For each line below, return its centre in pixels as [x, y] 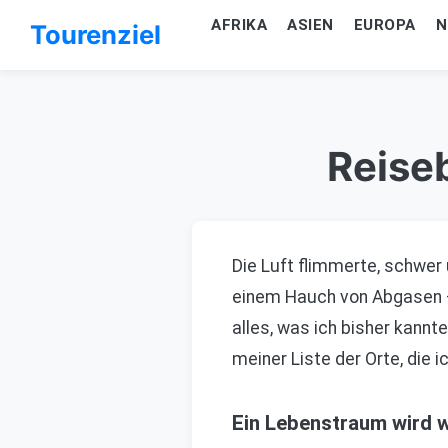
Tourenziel [95, 34]
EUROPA [384, 25]
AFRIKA [239, 25]
